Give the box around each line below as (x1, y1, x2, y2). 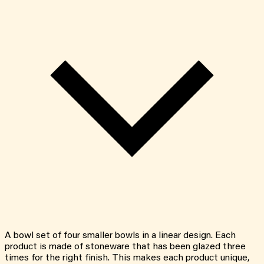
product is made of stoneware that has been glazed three (5, 242, 246, 252)
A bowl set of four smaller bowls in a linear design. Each (5, 230, 236, 240)
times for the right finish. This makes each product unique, (5, 253, 249, 263)
